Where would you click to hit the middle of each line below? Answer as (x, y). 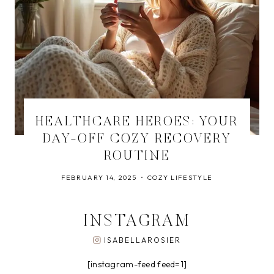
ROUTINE (137, 157)
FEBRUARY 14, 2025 (99, 177)
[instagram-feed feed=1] (137, 264)
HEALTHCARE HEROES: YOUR (137, 122)
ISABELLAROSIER (143, 240)
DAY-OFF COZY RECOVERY (137, 139)
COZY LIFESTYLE (180, 177)
